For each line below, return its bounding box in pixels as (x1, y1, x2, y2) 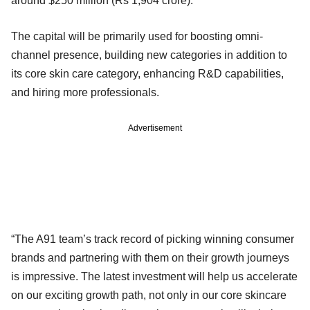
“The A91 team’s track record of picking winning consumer (11, 232, 294, 245)
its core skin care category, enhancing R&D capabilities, (11, 67, 284, 80)
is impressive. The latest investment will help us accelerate (11, 270, 298, 282)
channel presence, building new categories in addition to (11, 48, 287, 61)
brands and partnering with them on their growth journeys (11, 251, 289, 264)
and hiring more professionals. (11, 86, 159, 98)
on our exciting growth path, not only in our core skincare (11, 289, 286, 301)
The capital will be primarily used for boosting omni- (11, 30, 263, 42)
